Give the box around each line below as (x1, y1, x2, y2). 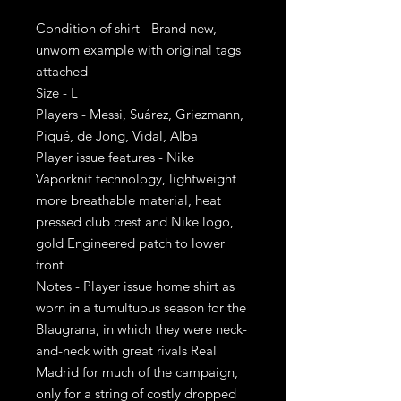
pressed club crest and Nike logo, (36, 213, 234, 230)
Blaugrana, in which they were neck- (36, 320, 247, 337)
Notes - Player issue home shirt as (36, 277, 235, 294)
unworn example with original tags (36, 41, 241, 58)
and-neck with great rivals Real (36, 342, 217, 359)
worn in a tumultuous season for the (36, 299, 246, 316)
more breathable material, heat (36, 192, 221, 209)
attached (36, 63, 88, 80)
